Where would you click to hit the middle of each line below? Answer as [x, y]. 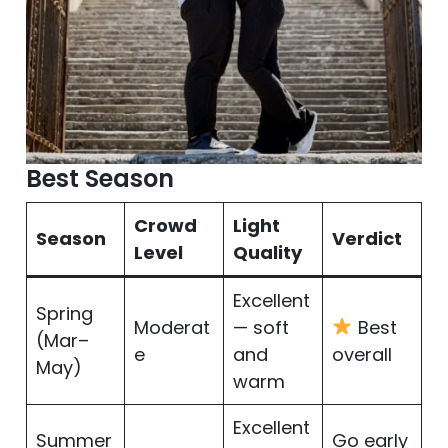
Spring [64, 313]
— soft [261, 327]
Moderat [172, 327]
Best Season [100, 178]
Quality [267, 252]
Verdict [367, 238]
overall [362, 354]
